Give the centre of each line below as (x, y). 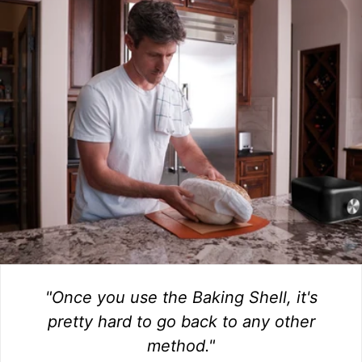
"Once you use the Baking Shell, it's (181, 297)
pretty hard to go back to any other (181, 321)
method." (181, 345)
